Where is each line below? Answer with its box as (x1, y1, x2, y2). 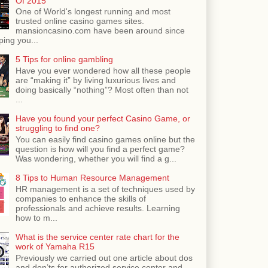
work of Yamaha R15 (15, 241, 95, 251)
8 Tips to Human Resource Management (15, 173, 169, 182)
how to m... (15, 212, 57, 223)
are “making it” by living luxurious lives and (15, 75, 176, 86)
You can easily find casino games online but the (15, 135, 195, 144)
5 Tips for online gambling (15, 54, 113, 65)
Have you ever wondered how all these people (15, 66, 191, 76)
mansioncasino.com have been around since (15, 26, 185, 36)
